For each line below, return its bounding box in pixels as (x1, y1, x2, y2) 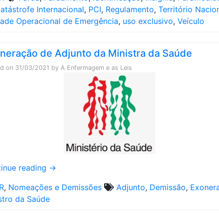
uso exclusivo (123, 16, 173, 26)
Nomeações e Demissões (8, 182, 102, 192)
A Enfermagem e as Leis (61, 64, 132, 71)
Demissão (150, 182, 186, 192)
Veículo (177, 16, 204, 26)
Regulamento (106, 4, 154, 14)
